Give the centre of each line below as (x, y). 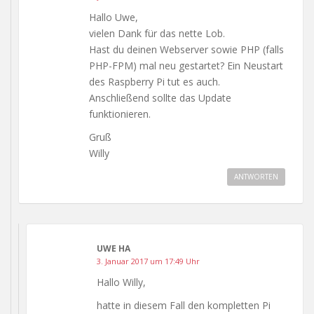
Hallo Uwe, (114, 17)
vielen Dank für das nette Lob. (157, 33)
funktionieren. (120, 114)
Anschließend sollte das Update (160, 97)
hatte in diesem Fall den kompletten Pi (184, 305)
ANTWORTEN (256, 176)
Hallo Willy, (121, 282)
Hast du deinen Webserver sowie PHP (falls (186, 49)
